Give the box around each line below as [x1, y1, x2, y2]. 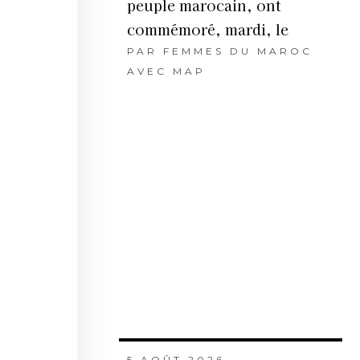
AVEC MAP [126, 65, 206, 78]
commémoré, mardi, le [126, 18, 288, 40]
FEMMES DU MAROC [162, 45, 313, 58]
